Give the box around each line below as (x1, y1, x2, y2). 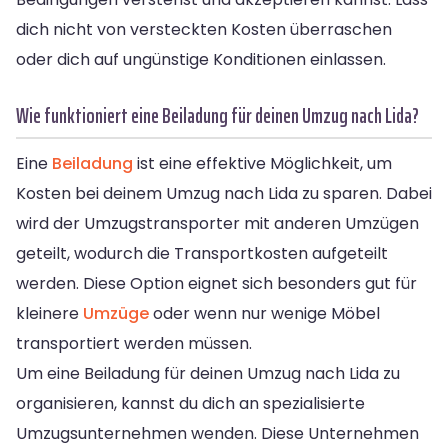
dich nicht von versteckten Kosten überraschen (16, 17, 392, 41)
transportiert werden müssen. (16, 331, 252, 355)
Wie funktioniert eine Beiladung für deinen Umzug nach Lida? (16, 98, 419, 132)
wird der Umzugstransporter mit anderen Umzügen (16, 211, 419, 235)
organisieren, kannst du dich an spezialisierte (16, 391, 365, 415)
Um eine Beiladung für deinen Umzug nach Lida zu (16, 361, 400, 385)
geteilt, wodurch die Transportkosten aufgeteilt (16, 241, 388, 265)
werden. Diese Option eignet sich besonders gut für (16, 271, 417, 295)
